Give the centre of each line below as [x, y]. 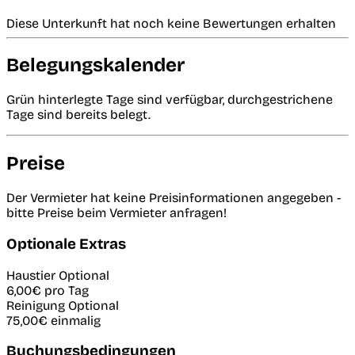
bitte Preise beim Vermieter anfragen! [116, 213]
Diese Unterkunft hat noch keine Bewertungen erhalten [171, 23]
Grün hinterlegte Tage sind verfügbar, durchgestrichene [170, 100]
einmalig [76, 320]
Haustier [32, 275]
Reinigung [37, 305]
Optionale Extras [66, 244]
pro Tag [67, 290]
